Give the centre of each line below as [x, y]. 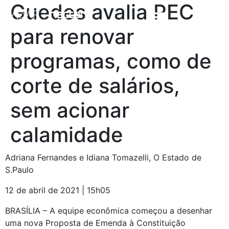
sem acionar [70, 110]
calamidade [67, 135]
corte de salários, [95, 86]
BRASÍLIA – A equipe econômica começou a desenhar [109, 211]
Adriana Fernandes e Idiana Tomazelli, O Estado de [103, 157]
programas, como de [111, 61]
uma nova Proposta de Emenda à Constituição [95, 223]
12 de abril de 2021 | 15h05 [58, 190]
